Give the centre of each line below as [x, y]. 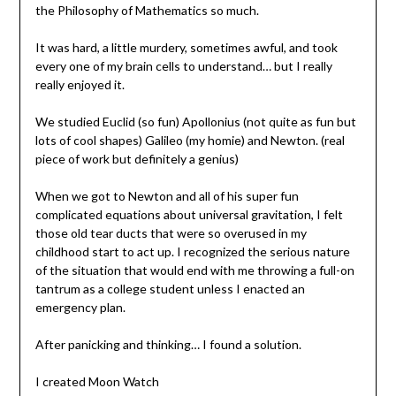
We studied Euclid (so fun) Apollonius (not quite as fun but [195, 121]
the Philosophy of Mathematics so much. [147, 10]
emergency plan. [81, 307]
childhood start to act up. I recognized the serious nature [192, 251]
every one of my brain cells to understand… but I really [183, 65]
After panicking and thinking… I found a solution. [168, 344]
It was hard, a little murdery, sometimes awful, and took [186, 47]
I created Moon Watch [97, 381]
